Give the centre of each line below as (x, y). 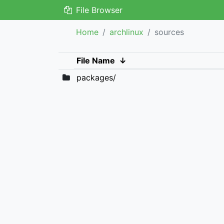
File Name (95, 60)
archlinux (126, 32)
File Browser (98, 10)
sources (169, 32)
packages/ (96, 77)
